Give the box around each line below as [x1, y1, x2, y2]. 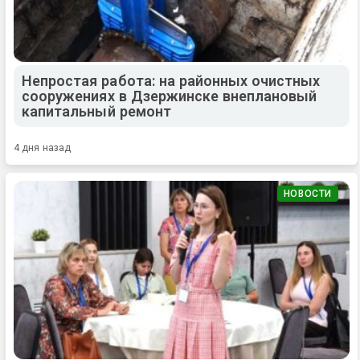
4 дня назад [14, 142, 72, 154]
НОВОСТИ [283, 188, 332, 200]
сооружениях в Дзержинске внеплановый [22, 88, 317, 105]
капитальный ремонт [22, 103, 171, 121]
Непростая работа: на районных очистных [22, 72, 321, 90]
